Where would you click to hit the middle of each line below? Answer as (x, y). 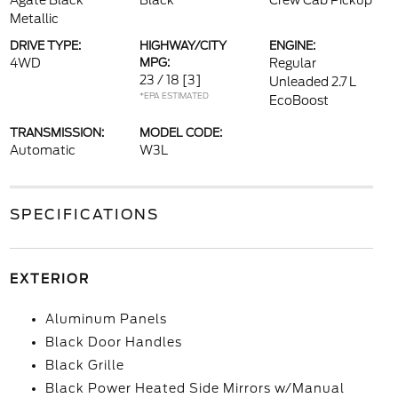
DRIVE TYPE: (45, 46)
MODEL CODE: (180, 133)
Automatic (42, 150)
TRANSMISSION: (56, 133)
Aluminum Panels (106, 319)
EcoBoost (299, 100)
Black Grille (84, 365)
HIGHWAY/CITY (183, 46)
